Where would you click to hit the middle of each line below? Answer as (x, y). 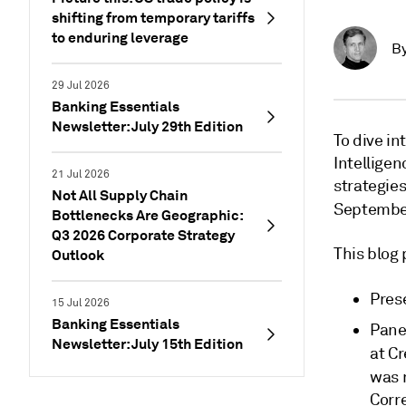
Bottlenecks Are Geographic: (147, 215)
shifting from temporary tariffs (153, 18)
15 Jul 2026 (81, 303)
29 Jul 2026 (81, 86)
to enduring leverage (120, 38)
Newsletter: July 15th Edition (147, 344)
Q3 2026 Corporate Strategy (143, 235)
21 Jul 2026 (81, 174)
